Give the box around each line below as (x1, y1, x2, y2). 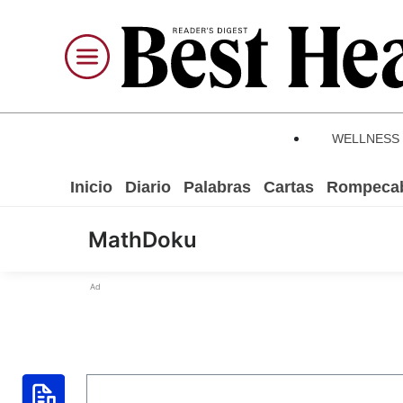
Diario (125, 178, 171, 196)
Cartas (264, 178, 314, 196)
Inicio (70, 178, 112, 196)
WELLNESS (332, 131, 399, 146)
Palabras (184, 178, 251, 196)
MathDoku (88, 227, 197, 253)
